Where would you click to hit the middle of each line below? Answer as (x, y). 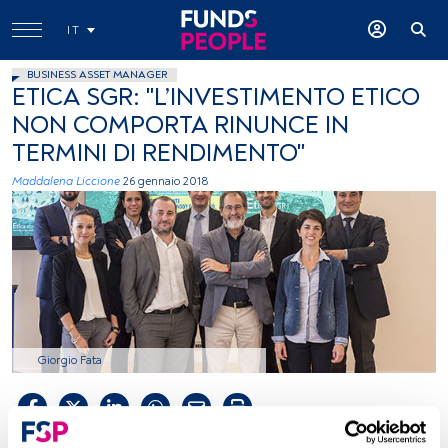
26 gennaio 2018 (166, 181)
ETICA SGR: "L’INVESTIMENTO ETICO (216, 97)
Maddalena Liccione (66, 181)
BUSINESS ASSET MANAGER (97, 74)
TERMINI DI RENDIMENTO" (158, 153)
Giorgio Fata (69, 360)
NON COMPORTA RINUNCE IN (180, 125)
